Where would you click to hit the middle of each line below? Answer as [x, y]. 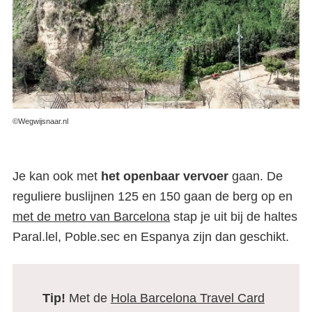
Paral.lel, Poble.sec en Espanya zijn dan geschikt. [151, 236]
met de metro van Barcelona [91, 216]
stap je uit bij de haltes [234, 216]
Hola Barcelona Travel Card [187, 298]
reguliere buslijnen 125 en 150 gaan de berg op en [153, 196]
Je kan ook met [57, 176]
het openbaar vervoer [165, 176]
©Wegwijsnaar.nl [40, 122]
